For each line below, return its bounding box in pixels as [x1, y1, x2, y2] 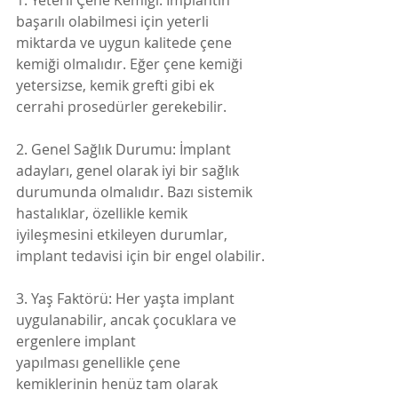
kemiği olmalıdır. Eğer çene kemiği [16, 54, 246, 74]
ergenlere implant [16, 331, 136, 351]
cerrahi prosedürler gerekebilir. [16, 97, 227, 116]
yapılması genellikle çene [16, 353, 184, 372]
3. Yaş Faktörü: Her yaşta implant [16, 289, 238, 308]
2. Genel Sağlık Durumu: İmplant [16, 139, 235, 159]
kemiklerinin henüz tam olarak [16, 374, 221, 394]
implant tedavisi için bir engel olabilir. [16, 246, 265, 266]
